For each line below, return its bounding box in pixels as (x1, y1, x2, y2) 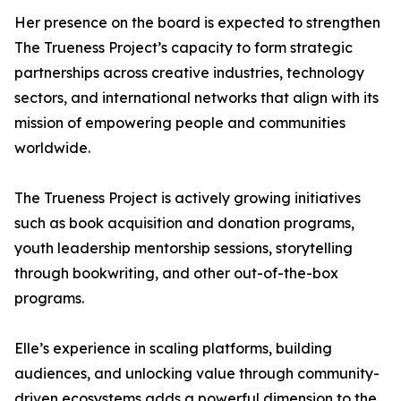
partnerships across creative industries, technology (14, 64, 364, 82)
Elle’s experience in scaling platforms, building (14, 339, 332, 358)
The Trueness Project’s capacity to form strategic (14, 38, 353, 57)
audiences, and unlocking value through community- (14, 364, 380, 383)
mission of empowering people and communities (14, 114, 346, 132)
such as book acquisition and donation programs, (14, 214, 354, 233)
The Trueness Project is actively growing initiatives (14, 189, 361, 208)
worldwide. (14, 139, 90, 158)
